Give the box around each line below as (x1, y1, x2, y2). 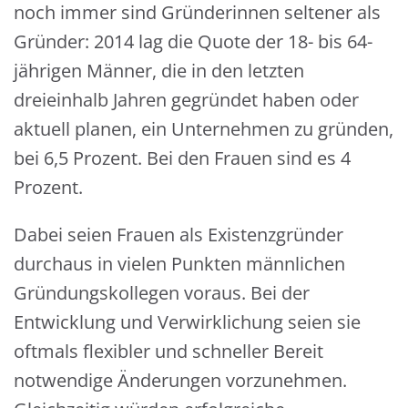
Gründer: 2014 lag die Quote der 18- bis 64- (14, 29, 372, 54)
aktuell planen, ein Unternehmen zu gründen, (14, 117, 393, 141)
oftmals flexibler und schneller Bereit (14, 339, 323, 363)
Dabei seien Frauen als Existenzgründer (14, 222, 343, 247)
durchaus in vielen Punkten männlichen (14, 251, 345, 276)
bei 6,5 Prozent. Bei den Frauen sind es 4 (14, 146, 351, 170)
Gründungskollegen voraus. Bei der (14, 280, 310, 305)
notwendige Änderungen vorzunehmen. (14, 368, 347, 393)
